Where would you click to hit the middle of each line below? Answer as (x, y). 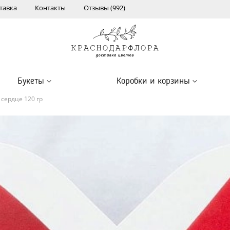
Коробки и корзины (154, 81)
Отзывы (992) (104, 8)
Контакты (50, 8)
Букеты (31, 81)
